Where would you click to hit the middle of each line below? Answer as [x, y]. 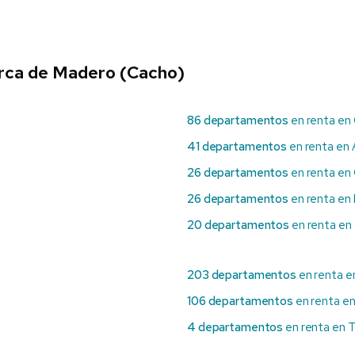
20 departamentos [239, 225]
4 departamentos [235, 328]
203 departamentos [242, 275]
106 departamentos [240, 302]
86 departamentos [238, 121]
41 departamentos [237, 147]
